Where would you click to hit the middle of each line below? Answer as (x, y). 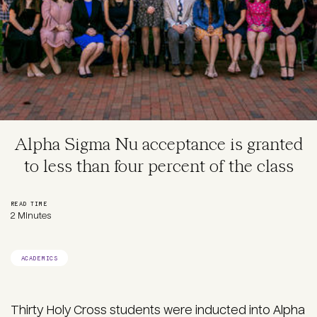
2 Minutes (31, 216)
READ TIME (29, 204)
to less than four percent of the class (158, 167)
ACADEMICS (39, 258)
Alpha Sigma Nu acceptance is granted (158, 145)
